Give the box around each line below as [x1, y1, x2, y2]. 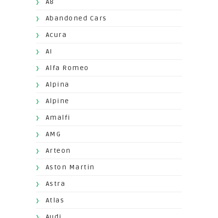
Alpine [45, 97, 70, 106]
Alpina [45, 80, 70, 89]
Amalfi [45, 113, 71, 122]
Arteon [45, 146, 71, 155]
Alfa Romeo [45, 64, 89, 73]
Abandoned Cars [45, 14, 107, 23]
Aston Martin [45, 163, 95, 172]
